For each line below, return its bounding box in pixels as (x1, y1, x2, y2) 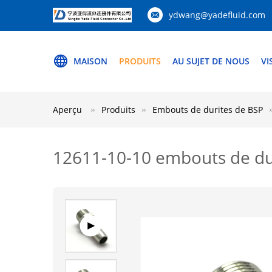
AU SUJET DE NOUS (172, 55, 250, 67)
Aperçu (53, 104, 82, 115)
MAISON (73, 55, 107, 67)
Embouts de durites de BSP (152, 104, 263, 115)
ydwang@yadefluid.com (169, 9, 265, 21)
